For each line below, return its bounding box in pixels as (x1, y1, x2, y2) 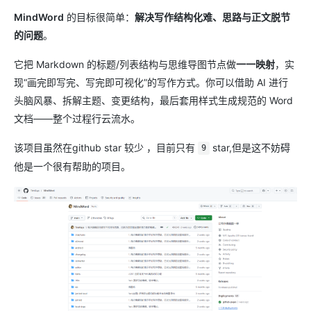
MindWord (14, 10, 64, 23)
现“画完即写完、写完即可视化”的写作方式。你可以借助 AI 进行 (14, 76, 288, 88)
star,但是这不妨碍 (209, 141, 290, 153)
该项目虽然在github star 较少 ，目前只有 (14, 141, 198, 153)
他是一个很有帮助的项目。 (14, 160, 131, 172)
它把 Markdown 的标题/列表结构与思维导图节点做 (14, 58, 236, 70)
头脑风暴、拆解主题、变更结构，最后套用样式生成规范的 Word (14, 94, 293, 106)
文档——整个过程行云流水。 (14, 112, 140, 124)
